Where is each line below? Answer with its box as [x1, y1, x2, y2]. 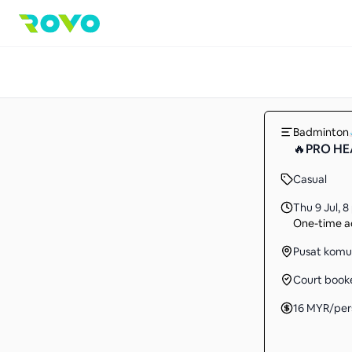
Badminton [293, 125, 349, 139]
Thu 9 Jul [293, 200, 338, 214]
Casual [293, 172, 327, 186]
